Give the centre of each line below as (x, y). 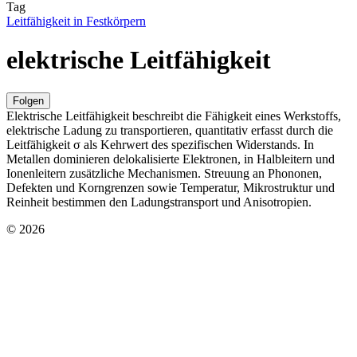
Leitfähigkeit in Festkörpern (76, 21)
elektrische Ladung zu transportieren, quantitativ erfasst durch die (170, 130)
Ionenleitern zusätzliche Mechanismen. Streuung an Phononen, (164, 173)
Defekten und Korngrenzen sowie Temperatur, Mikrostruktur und (171, 187)
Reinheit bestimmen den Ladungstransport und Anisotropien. (159, 202)
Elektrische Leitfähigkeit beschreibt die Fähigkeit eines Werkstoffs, (174, 116)
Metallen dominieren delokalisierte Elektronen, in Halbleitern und (171, 159)
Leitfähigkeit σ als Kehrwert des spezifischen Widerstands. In (160, 144)
